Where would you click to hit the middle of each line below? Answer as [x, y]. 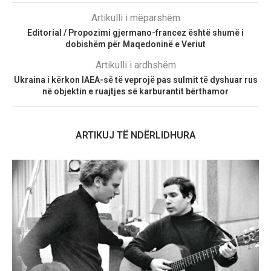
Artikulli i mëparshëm [135, 18]
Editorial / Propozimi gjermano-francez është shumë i [135, 32]
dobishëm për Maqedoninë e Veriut [135, 44]
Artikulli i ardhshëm [135, 65]
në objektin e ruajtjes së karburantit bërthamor [135, 91]
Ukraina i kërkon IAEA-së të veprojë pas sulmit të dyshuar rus [135, 80]
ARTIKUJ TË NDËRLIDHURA [135, 135]
